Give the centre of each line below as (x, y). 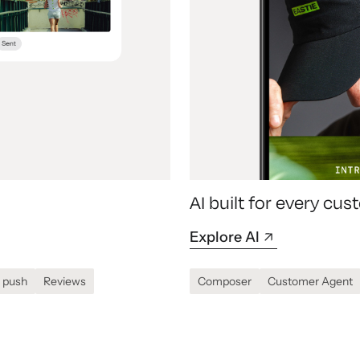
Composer (225, 282)
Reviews (65, 282)
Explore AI (225, 237)
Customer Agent (310, 282)
